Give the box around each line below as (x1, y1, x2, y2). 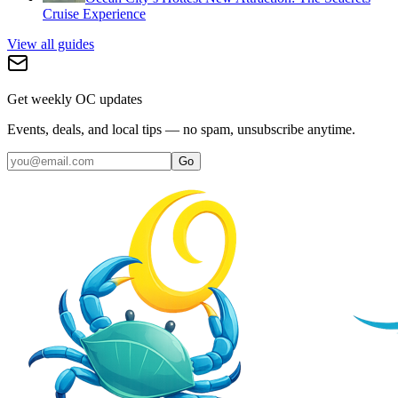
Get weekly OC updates (7, 92, 142, 107)
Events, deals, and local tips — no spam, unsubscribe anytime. (7, 122, 355, 138)
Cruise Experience (43, 6, 146, 22)
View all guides (7, 36, 94, 52)
